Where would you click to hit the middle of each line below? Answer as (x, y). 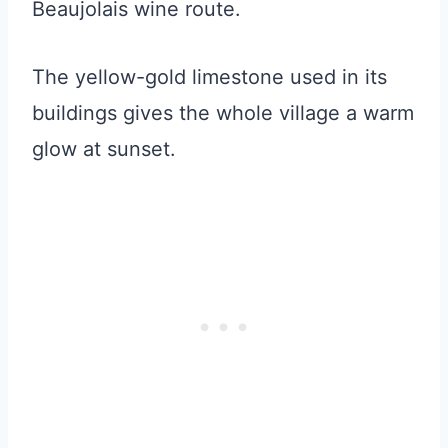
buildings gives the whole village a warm (223, 112)
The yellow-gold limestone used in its (209, 76)
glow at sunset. (104, 148)
